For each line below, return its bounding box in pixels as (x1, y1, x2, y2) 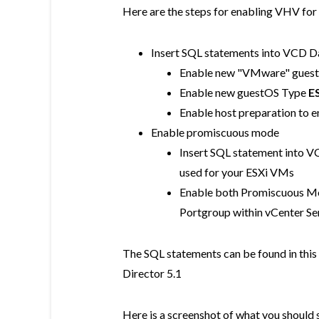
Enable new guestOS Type (179, 85, 308, 99)
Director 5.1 (122, 266, 182, 280)
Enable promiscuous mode (151, 125, 279, 139)
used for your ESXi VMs (179, 165, 294, 179)
